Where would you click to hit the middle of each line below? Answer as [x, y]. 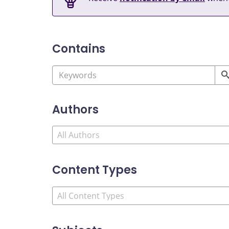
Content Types [95, 170]
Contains [79, 49]
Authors [75, 109]
